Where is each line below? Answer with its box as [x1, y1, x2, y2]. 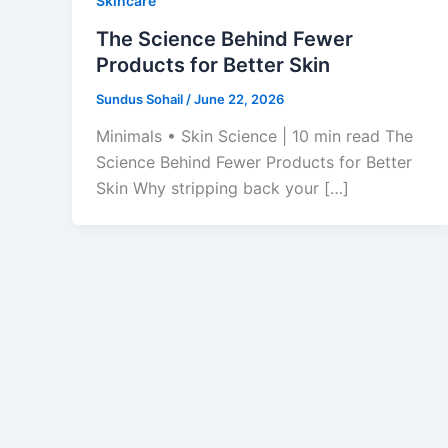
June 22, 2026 [194, 90, 284, 107]
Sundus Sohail [96, 90, 186, 107]
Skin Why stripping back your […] [96, 178, 349, 199]
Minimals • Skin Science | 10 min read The [96, 126, 413, 147]
